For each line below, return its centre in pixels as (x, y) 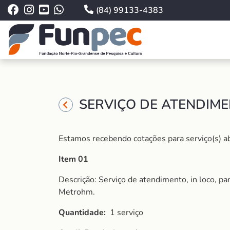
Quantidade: (84, 213)
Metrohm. (77, 192)
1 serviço (127, 213)
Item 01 (73, 159)
